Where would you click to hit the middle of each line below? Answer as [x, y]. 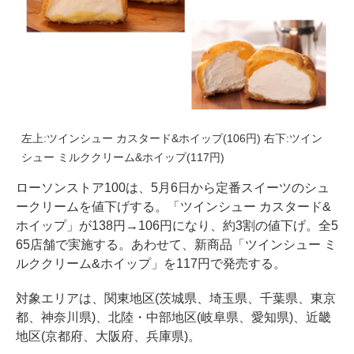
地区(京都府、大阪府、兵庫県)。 [108, 337]
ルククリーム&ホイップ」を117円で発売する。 [151, 264]
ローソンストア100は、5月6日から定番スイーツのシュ [173, 188]
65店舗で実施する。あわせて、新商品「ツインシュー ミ [176, 245]
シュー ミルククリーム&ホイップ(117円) [123, 158]
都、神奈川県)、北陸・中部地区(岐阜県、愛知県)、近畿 [173, 318]
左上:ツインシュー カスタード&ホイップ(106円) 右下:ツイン [172, 139]
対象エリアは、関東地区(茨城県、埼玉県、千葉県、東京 [176, 299]
